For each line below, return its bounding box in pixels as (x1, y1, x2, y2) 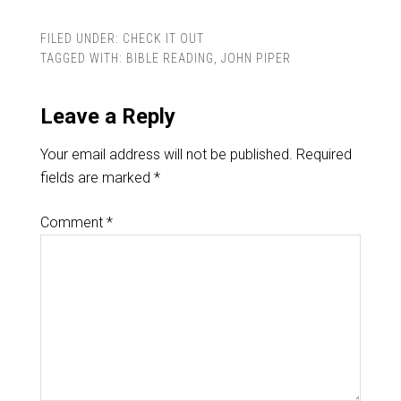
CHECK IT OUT (122, 31, 204, 47)
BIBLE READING (125, 51, 214, 66)
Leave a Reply (39, 104, 175, 130)
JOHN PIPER (220, 51, 291, 66)
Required (295, 146, 352, 164)
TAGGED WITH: (39, 51, 126, 66)
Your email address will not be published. (39, 146, 293, 164)
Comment (39, 214, 107, 232)
